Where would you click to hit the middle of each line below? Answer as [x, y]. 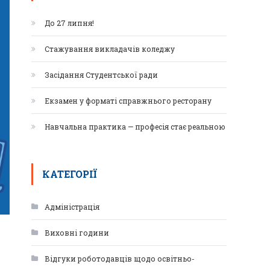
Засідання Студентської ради [101, 75]
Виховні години [77, 233]
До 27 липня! [69, 23]
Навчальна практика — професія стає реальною [135, 127]
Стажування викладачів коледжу [110, 49]
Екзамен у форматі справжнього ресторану [128, 101]
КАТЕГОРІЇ [70, 174]
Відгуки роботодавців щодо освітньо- [120, 259]
